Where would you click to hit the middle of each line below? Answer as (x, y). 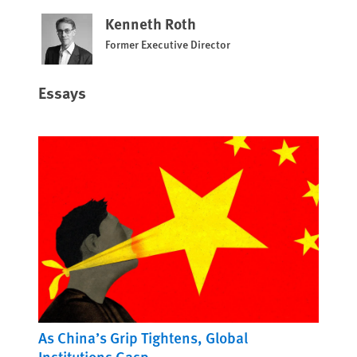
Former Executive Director (168, 43)
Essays (62, 92)
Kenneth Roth (151, 23)
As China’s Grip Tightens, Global (143, 338)
